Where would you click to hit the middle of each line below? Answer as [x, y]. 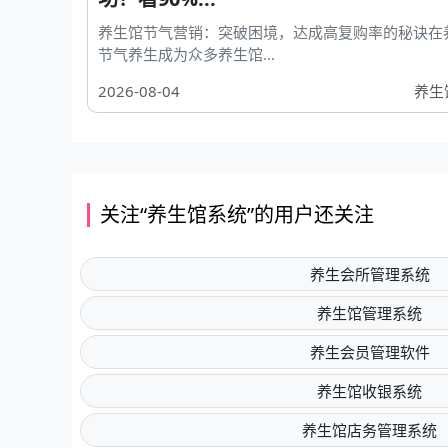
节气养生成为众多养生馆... [186, 54]
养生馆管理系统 [370, 313]
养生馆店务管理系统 [370, 430]
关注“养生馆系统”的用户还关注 [237, 214]
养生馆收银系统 [370, 391]
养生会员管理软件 [369, 352]
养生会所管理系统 [369, 274]
